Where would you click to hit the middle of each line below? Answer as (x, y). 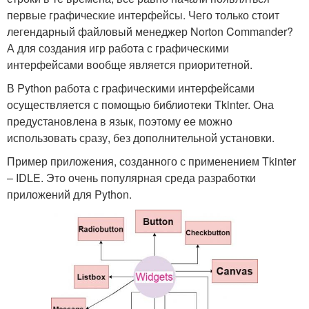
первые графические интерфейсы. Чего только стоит (143, 14)
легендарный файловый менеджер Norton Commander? (150, 31)
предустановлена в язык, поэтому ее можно (120, 121)
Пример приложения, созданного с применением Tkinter (151, 161)
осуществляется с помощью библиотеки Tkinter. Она (140, 104)
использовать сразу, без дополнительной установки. (141, 137)
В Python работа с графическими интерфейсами (131, 88)
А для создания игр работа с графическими (118, 48)
